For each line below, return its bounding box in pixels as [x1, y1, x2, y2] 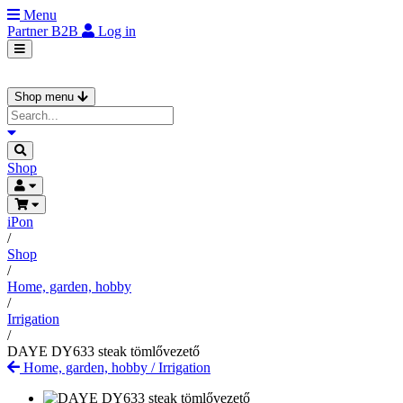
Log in [98, 23, 136, 39]
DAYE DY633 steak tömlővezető [7, 344, 200, 359]
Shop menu [14, 90, 77, 103]
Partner [7, 23, 51, 39]
